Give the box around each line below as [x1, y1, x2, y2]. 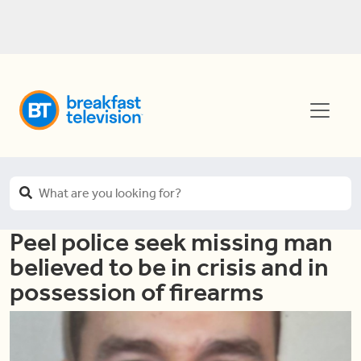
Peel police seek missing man [10, 226, 333, 257]
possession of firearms [10, 276, 263, 307]
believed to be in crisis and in [10, 251, 329, 282]
